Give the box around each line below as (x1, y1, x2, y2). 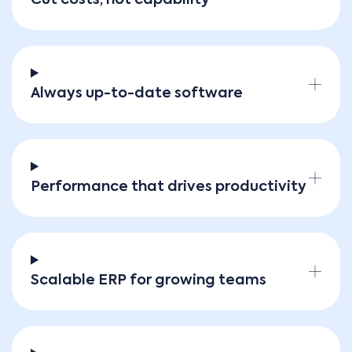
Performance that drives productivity (31, 179, 306, 194)
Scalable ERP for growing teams (31, 273, 266, 288)
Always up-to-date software (31, 86, 243, 101)
